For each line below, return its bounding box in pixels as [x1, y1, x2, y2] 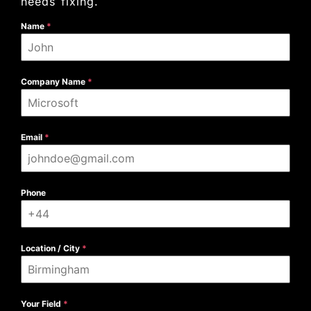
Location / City [21, 243, 82, 254]
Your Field [21, 299, 63, 310]
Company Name [21, 76, 87, 87]
